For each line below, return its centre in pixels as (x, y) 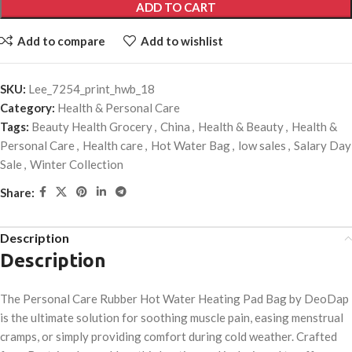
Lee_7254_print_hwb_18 (92, 89)
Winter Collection (77, 165)
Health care (113, 146)
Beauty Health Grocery (92, 127)
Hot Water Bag (191, 146)
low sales (262, 146)
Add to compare (61, 40)
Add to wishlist (181, 40)
